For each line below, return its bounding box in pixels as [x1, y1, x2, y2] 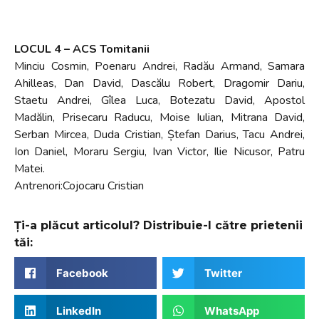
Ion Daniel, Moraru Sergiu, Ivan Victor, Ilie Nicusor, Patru [14, 144, 305, 160]
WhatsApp [204, 303, 259, 318]
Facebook [56, 266, 108, 280]
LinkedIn [56, 303, 101, 318]
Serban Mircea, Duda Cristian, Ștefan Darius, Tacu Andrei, [14, 127, 305, 143]
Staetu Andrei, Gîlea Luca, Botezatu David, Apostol [14, 93, 305, 109]
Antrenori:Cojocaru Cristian [14, 178, 144, 194]
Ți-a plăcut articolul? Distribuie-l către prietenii [14, 219, 303, 233]
